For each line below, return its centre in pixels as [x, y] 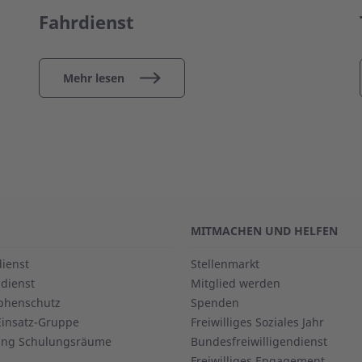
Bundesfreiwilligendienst [259, 342]
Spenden [215, 303]
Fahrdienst [86, 22]
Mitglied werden [236, 284]
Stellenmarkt [225, 264]
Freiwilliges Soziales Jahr [257, 322]
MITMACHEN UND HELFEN [264, 231]
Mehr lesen [94, 78]
